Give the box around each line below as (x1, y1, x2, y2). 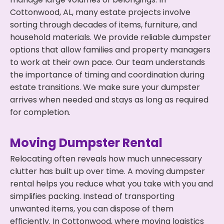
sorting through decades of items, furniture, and (10, 19, 197, 30)
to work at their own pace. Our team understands (10, 56, 205, 68)
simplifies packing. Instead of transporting (10, 190, 174, 202)
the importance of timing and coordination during (10, 69, 204, 80)
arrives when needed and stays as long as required (10, 94, 208, 105)
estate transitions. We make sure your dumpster (10, 81, 200, 93)
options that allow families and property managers (10, 44, 210, 55)
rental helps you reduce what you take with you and (10, 178, 213, 189)
